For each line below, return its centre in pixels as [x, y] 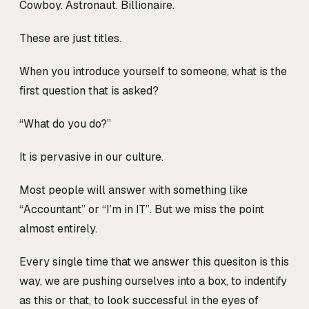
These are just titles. [70, 39]
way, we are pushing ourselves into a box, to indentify [153, 281]
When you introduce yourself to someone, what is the [153, 72]
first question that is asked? [89, 91]
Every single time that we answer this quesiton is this [154, 262]
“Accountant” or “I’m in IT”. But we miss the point [142, 210]
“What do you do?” [65, 124]
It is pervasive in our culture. [91, 157]
